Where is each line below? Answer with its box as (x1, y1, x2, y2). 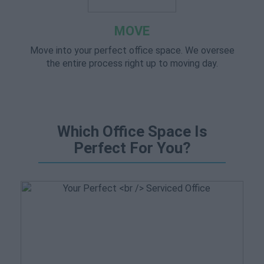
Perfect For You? (73, 139, 191, 157)
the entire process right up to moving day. (46, 58, 218, 69)
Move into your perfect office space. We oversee (29, 45, 235, 56)
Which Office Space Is (57, 123, 207, 140)
